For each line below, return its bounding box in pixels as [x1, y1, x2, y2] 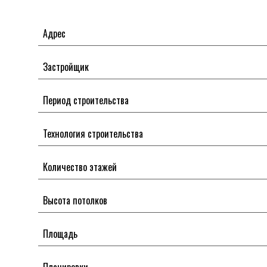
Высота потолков [42, 193, 107, 207]
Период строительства [42, 93, 129, 107]
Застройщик [42, 60, 89, 74]
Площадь [42, 226, 77, 241]
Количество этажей [42, 160, 117, 174]
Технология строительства [42, 126, 143, 141]
